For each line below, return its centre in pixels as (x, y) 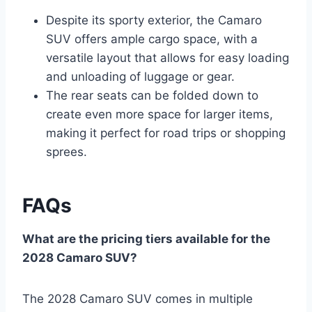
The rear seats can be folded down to (152, 95)
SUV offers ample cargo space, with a (152, 39)
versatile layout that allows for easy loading (167, 57)
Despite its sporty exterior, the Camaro (154, 20)
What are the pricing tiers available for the (146, 239)
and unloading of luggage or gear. (140, 76)
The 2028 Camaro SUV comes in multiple (138, 298)
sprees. (67, 151)
